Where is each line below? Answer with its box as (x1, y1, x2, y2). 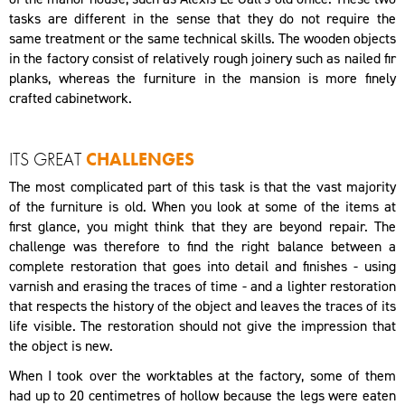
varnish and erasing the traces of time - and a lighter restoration (9, 277, 396, 297)
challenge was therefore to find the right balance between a (9, 237, 396, 257)
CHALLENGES (86, 147, 194, 172)
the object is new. (9, 336, 113, 356)
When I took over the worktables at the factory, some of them (9, 366, 396, 386)
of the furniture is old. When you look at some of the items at (9, 197, 396, 217)
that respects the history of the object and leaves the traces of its (9, 297, 396, 316)
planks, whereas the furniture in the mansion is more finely (9, 68, 396, 88)
